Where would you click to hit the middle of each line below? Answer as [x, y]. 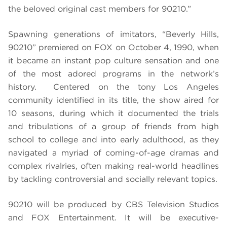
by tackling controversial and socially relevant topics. [113, 179]
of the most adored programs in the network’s [113, 74]
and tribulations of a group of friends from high [113, 127]
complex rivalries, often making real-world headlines [113, 166]
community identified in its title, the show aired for [113, 100]
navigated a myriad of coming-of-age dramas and [113, 153]
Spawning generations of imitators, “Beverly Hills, [113, 34]
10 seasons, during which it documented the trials [113, 113]
